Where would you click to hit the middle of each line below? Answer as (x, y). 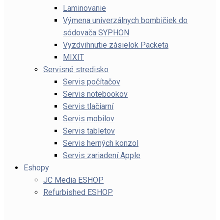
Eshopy (36, 168)
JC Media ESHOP (73, 180)
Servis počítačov (92, 82)
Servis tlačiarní (88, 106)
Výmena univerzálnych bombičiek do (125, 20)
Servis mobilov (89, 119)
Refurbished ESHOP (78, 192)
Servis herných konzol (101, 143)
